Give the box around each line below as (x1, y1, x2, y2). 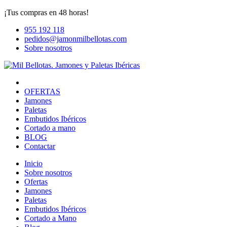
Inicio (24, 159, 43, 168)
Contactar (24, 142, 55, 150)
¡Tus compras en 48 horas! (4, 8, 89, 17)
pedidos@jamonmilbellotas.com (24, 34, 127, 43)
